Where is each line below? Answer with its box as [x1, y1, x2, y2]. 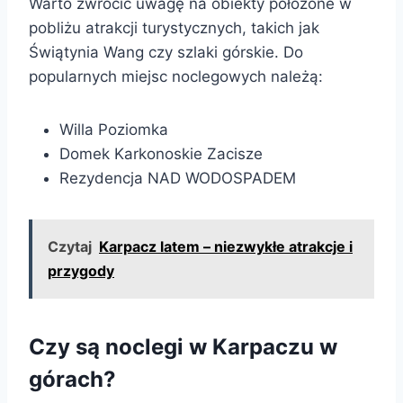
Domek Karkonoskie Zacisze [59, 144, 263, 163]
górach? [29, 365, 116, 392]
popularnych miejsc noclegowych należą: [29, 67, 323, 85]
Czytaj [48, 237, 92, 255]
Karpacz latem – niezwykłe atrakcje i [99, 237, 353, 255]
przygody [48, 261, 114, 280]
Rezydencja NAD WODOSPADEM [59, 168, 296, 187]
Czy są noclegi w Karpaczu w [29, 333, 337, 360]
